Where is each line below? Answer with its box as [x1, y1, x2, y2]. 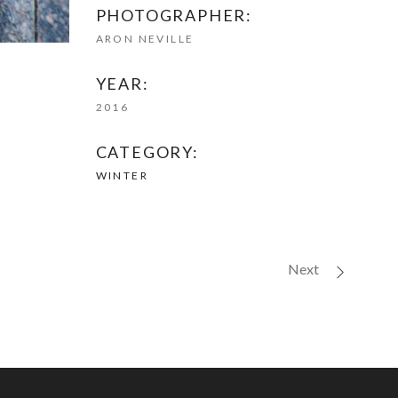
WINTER [95, 169, 149, 182]
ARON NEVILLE [95, 32, 195, 45]
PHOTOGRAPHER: [95, 5, 253, 25]
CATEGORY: [95, 142, 199, 162]
